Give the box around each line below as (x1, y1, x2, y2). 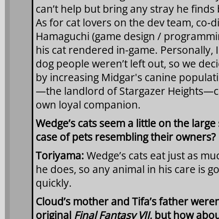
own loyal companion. (36, 97, 141, 111)
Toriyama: (36, 148, 84, 162)
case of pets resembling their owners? (36, 130, 216, 144)
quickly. (36, 175, 72, 190)
